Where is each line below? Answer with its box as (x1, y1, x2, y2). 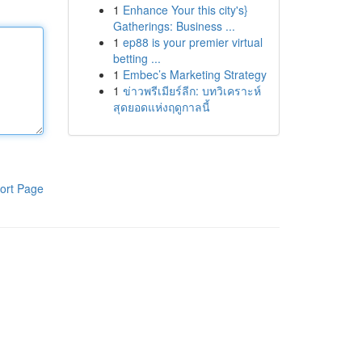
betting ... (112, 50, 161, 66)
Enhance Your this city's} (122, 2, 248, 18)
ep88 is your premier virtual (122, 34, 263, 50)
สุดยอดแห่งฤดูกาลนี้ (112, 99, 210, 115)
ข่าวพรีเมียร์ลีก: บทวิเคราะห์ (122, 82, 261, 99)
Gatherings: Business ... (112, 18, 235, 34)
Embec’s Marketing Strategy (122, 66, 267, 82)
